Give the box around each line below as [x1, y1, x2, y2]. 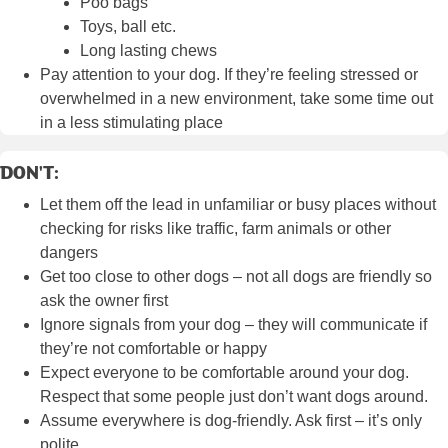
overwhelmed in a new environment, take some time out [40, 90, 433, 108]
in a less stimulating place [40, 114, 223, 132]
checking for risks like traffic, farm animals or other [40, 220, 391, 238]
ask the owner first [40, 292, 168, 310]
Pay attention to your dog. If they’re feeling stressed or [40, 66, 418, 84]
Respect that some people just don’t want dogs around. [40, 388, 428, 406]
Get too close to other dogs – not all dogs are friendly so [40, 268, 432, 286]
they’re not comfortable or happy [40, 340, 271, 358]
